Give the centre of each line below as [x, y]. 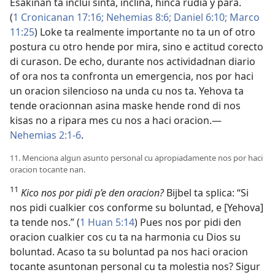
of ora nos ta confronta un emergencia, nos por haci [132, 76]
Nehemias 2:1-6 [45, 135]
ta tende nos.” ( [45, 222]
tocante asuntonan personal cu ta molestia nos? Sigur [135, 266]
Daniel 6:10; [199, 17]
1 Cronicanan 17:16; [58, 17]
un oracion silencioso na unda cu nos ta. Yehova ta [127, 91]
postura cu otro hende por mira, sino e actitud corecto [137, 46]
